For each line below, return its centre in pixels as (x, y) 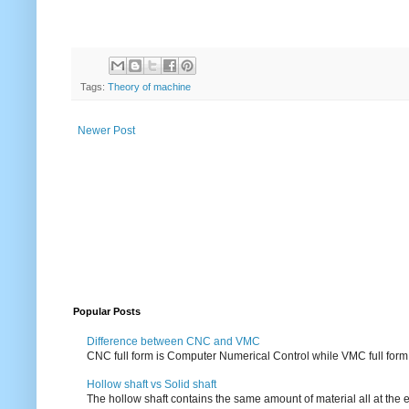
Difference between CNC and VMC (173, 341)
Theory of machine (149, 87)
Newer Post (106, 131)
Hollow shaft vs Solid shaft (152, 385)
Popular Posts (107, 312)
